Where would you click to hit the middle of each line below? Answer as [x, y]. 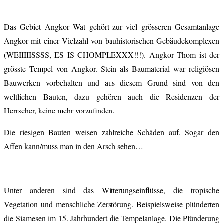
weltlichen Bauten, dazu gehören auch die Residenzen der [111, 96]
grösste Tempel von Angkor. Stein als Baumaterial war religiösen [111, 68]
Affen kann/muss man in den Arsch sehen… [74, 146]
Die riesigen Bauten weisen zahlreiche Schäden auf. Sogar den [111, 132]
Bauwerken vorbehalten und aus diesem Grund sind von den [111, 82]
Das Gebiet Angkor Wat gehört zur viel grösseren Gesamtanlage [111, 26]
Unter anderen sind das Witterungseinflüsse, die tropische [111, 190]
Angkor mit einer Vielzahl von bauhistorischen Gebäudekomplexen [111, 40]
